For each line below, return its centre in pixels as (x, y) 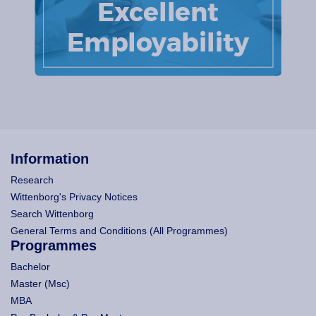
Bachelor (30, 266)
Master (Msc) (40, 283)
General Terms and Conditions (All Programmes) (119, 230)
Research (32, 180)
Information (50, 158)
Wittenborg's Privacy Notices (74, 196)
